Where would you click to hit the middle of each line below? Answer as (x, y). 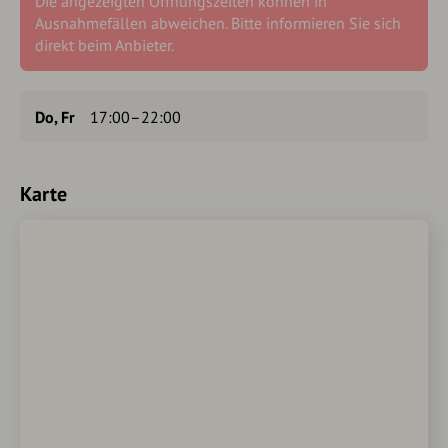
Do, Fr (55, 117)
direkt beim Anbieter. (104, 45)
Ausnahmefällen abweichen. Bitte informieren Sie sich (218, 23)
